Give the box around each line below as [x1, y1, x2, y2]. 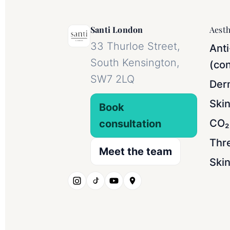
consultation [99, 117, 161, 130]
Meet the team [99, 145, 172, 158]
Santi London [90, 24, 143, 35]
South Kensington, [90, 56, 179, 69]
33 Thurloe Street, [90, 40, 180, 52]
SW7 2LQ [90, 72, 135, 85]
